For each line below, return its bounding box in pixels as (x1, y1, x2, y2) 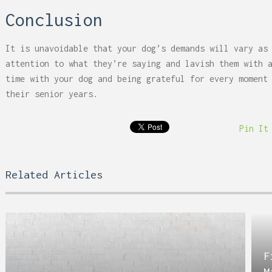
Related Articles (5, 168, 103, 181)
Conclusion (5, 10, 103, 30)
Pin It (239, 123, 268, 134)
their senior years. (5, 89, 98, 99)
